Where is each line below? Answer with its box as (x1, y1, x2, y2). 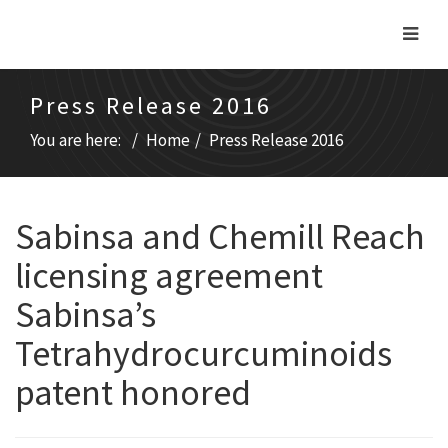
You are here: (30, 129, 127, 151)
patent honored (15, 370, 251, 415)
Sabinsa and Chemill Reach (15, 214, 425, 259)
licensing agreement (15, 253, 323, 298)
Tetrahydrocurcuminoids (15, 331, 392, 376)
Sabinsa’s (15, 292, 156, 337)
